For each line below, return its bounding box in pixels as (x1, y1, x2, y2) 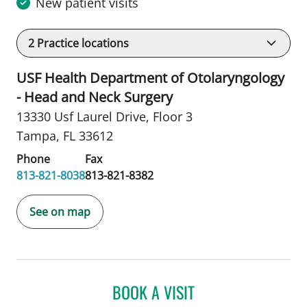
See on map (29, 204, 90, 219)
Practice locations (34, 35, 129, 51)
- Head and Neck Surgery (16, 87, 173, 106)
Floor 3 (153, 108, 193, 125)
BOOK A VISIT (112, 279, 195, 304)
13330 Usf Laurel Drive (16, 108, 146, 125)
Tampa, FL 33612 (16, 127, 113, 144)
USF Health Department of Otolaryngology (16, 68, 284, 87)
